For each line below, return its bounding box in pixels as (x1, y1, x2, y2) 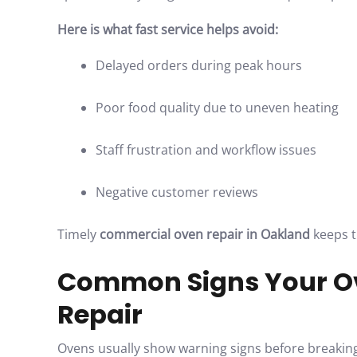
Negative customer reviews (96, 183, 258, 201)
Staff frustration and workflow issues (96, 141, 316, 159)
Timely (57, 226, 100, 243)
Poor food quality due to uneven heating (96, 99, 339, 116)
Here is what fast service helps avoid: (57, 21, 278, 38)
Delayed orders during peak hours (96, 57, 302, 74)
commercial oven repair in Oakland (100, 226, 310, 243)
